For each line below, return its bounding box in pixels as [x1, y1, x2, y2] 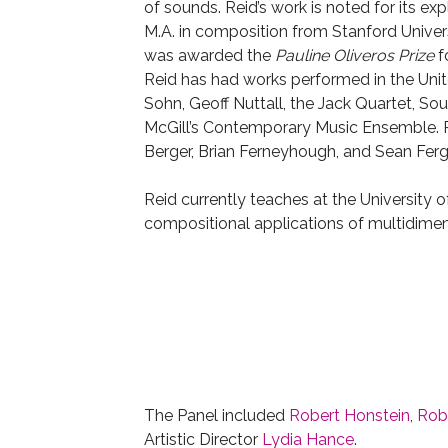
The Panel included [143, 406, 289, 425]
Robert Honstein [288, 406, 410, 425]
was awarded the [143, 46, 275, 65]
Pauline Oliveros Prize [274, 46, 438, 65]
